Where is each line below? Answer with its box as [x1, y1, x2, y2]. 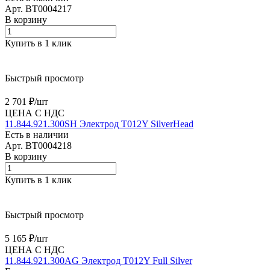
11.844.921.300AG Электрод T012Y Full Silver [5, 256, 192, 266]
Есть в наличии [5, 130, 69, 140]
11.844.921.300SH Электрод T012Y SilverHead [5, 119, 193, 130]
